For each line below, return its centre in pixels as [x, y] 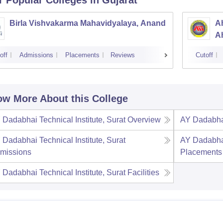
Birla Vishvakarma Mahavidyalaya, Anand [87, 23]
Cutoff [204, 55]
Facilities [143, 172]
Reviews [122, 55]
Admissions [36, 55]
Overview [144, 120]
